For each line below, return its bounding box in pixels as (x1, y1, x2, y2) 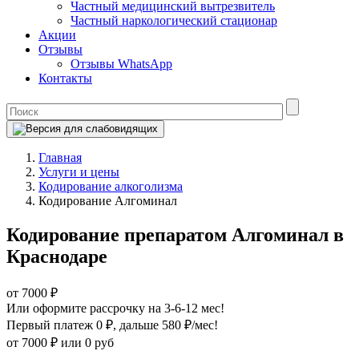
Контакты (38, 71, 92, 85)
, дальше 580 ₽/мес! (113, 317, 218, 332)
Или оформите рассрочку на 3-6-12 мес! (6, 301, 224, 315)
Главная (38, 151, 82, 164)
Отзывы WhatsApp (71, 57, 172, 71)
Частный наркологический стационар (71, 14, 277, 27)
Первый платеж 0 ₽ (6, 317, 113, 332)
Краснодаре (6, 245, 107, 267)
